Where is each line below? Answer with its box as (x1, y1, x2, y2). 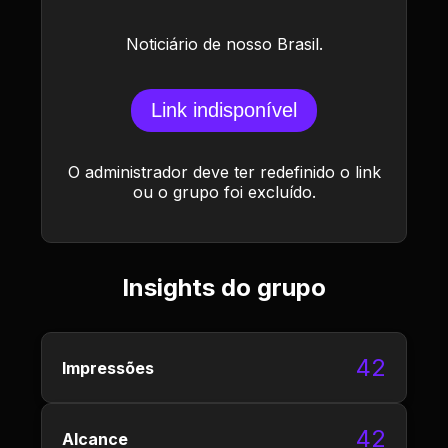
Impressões (62, 357, 154, 378)
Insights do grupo (122, 273, 326, 302)
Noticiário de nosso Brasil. (125, 34, 323, 54)
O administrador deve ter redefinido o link (67, 162, 381, 182)
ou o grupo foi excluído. (132, 182, 316, 202)
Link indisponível (151, 99, 297, 121)
